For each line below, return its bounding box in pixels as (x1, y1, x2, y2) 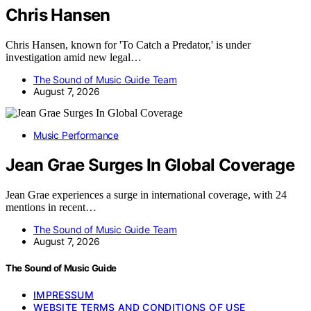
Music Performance (33, 128, 119, 141)
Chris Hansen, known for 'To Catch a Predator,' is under (6, 38, 251, 51)
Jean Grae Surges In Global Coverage (6, 154, 294, 175)
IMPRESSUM (33, 289, 94, 301)
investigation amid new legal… (6, 51, 142, 63)
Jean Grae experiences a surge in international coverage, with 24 (6, 188, 287, 201)
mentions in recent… (6, 201, 96, 213)
